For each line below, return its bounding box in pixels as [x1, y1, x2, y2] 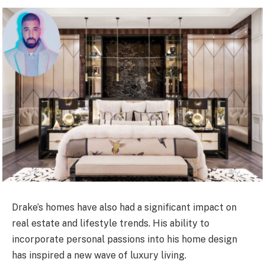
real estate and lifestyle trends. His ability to [12, 218, 209, 230]
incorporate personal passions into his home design [12, 234, 237, 245]
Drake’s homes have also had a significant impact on [12, 202, 237, 214]
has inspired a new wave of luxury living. [12, 250, 186, 261]
